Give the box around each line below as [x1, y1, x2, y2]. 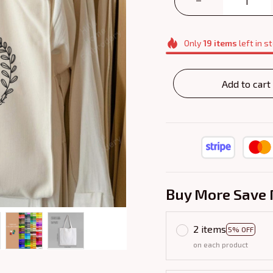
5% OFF [228, 224, 253, 233]
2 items [193, 223, 226, 235]
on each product [193, 240, 248, 249]
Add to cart [222, 77, 271, 90]
